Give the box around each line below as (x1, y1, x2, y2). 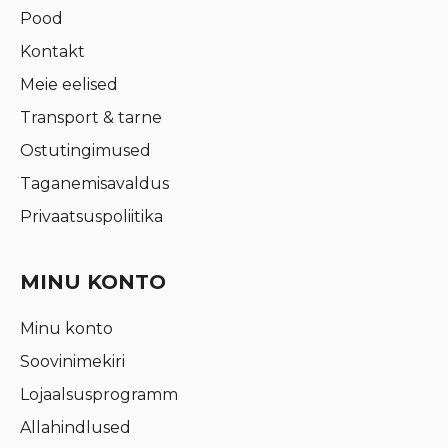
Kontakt (20, 42, 85, 62)
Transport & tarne (20, 108, 162, 128)
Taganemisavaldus (20, 174, 169, 194)
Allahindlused (20, 418, 131, 438)
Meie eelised (20, 75, 118, 95)
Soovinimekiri (20, 352, 125, 372)
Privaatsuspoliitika (20, 207, 163, 227)
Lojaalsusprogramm (20, 385, 178, 405)
